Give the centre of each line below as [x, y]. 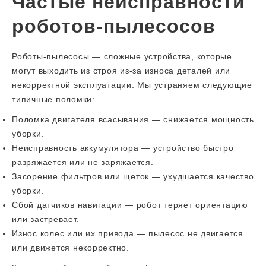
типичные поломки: [53, 99]
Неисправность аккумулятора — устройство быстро [123, 148]
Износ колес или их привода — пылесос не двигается [128, 233]
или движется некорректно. [71, 248]
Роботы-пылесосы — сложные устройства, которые [122, 56]
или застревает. [46, 219]
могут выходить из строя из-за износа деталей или [121, 71]
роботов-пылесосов [114, 26]
